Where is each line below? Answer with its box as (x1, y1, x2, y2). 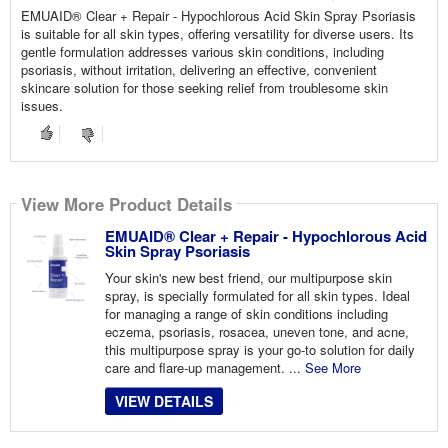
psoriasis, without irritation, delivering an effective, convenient (20, 60, 377, 80)
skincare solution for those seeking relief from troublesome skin (20, 78, 388, 98)
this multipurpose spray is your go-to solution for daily (104, 340, 415, 360)
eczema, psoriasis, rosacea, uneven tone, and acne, (104, 322, 409, 342)
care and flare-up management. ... (104, 358, 305, 378)
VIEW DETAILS (114, 391, 213, 412)
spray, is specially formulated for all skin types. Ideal (104, 286, 410, 306)
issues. (20, 96, 63, 116)
